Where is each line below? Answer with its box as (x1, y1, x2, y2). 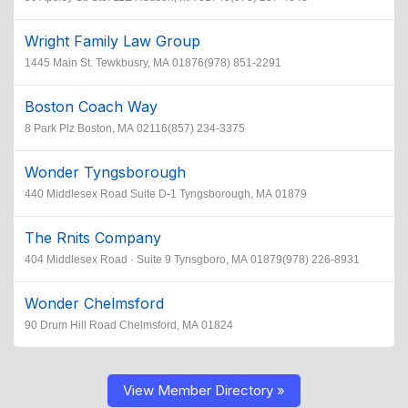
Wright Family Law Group (25, 32, 200, 51)
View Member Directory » (123, 382, 285, 400)
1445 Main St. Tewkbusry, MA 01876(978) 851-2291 (25, 56, 281, 70)
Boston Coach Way (25, 97, 158, 117)
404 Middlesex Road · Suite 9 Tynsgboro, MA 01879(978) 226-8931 (25, 253, 360, 267)
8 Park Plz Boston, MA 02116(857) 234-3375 (25, 122, 245, 136)
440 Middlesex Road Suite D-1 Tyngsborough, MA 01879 (25, 188, 307, 201)
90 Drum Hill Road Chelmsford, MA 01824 (25, 319, 233, 332)
